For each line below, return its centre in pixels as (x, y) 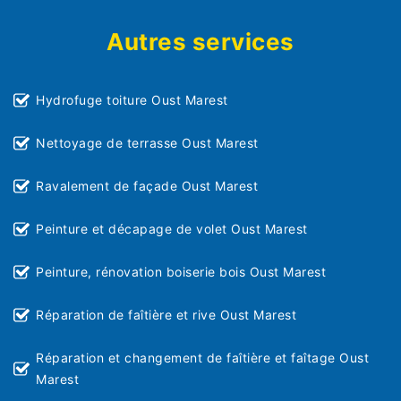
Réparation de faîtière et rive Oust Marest (166, 315)
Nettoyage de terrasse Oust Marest (147, 143)
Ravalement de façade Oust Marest (147, 186)
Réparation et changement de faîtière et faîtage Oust (202, 358)
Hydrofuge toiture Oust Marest (132, 100)
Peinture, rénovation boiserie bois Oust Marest (181, 272)
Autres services (200, 42)
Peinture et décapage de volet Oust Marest (172, 229)
